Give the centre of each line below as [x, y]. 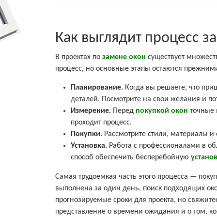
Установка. [90, 146]
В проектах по [79, 57]
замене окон [124, 57]
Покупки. [87, 134]
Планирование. [98, 87]
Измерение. [92, 111]
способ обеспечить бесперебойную [131, 157]
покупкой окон [162, 111]
